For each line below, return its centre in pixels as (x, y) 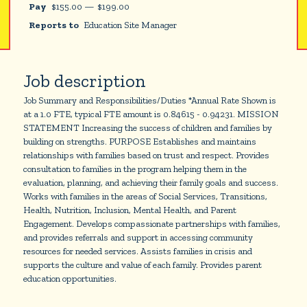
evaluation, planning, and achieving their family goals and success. (150, 182)
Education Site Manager (131, 25)
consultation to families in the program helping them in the (135, 168)
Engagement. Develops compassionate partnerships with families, (151, 223)
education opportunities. (70, 278)
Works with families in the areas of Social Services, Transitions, (145, 196)
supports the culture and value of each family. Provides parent (142, 264)
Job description (84, 81)
